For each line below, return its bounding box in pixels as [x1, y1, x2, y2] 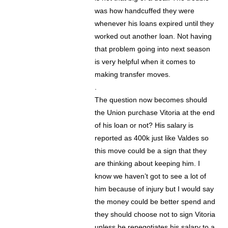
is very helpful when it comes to [95, 58, 196, 66]
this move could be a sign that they [95, 147, 207, 155]
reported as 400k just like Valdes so [95, 134, 209, 142]
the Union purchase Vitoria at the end [95, 108, 215, 117]
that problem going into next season [95, 45, 211, 53]
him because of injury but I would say [95, 185, 214, 193]
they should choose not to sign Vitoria [95, 210, 216, 219]
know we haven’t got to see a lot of [95, 172, 207, 181]
